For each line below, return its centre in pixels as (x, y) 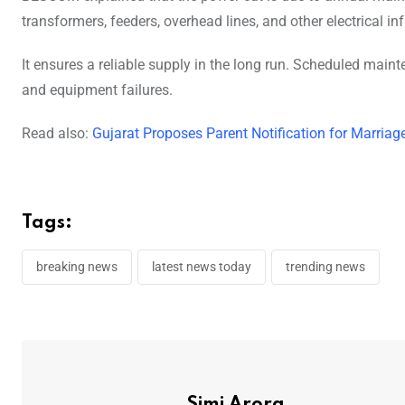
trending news (325, 266)
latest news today (202, 266)
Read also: (57, 133)
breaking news (77, 266)
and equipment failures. (97, 89)
